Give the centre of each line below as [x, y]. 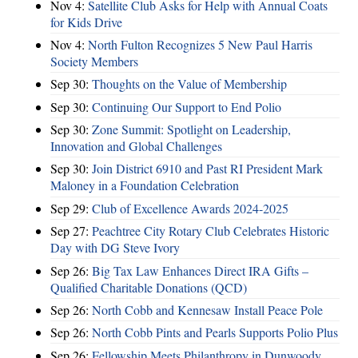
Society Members [94, 61]
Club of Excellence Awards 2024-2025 [190, 208]
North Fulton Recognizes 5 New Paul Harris [200, 44]
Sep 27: [71, 231]
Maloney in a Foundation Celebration [145, 185]
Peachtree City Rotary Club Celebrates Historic [211, 231]
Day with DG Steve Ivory [115, 248]
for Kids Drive [86, 22]
